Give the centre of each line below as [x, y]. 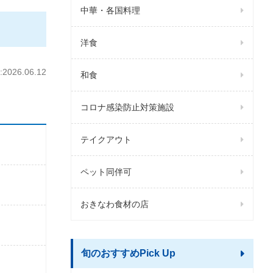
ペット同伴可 [106, 172]
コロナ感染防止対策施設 [127, 107]
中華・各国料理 [110, 10]
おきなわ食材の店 [115, 204]
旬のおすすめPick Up [128, 253]
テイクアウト [106, 140]
